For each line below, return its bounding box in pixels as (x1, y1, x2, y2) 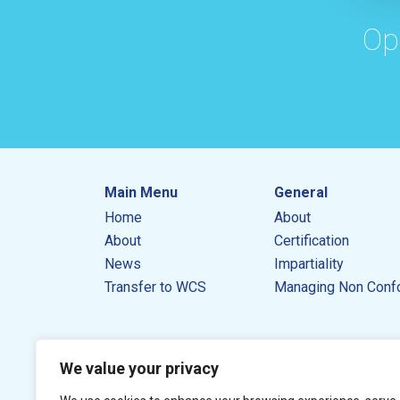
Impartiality (274, 255, 344, 273)
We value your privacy (60, 359, 219, 378)
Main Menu (104, 184, 178, 202)
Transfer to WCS (104, 279, 206, 296)
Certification (274, 232, 349, 250)
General (274, 184, 328, 202)
